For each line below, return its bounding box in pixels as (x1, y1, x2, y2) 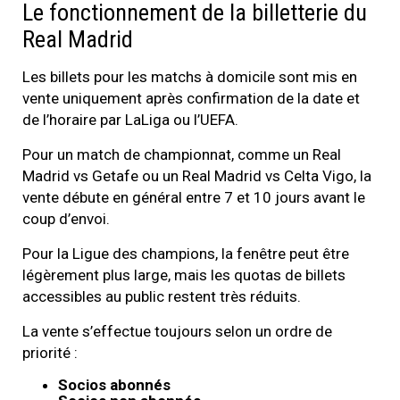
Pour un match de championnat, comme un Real (22, 146, 341, 164)
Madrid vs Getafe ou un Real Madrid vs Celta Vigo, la (22, 167, 371, 186)
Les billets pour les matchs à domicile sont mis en (22, 68, 357, 87)
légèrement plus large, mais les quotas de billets (22, 266, 346, 285)
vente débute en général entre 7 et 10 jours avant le (22, 188, 365, 207)
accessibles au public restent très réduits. (22, 287, 301, 306)
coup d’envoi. (22, 210, 110, 229)
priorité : (22, 344, 78, 362)
